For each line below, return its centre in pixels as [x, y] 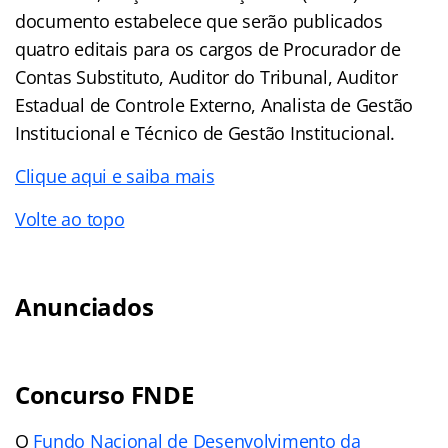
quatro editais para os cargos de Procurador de [208, 48]
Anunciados [84, 306]
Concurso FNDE [104, 394]
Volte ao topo [70, 218]
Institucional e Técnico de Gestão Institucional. [205, 132]
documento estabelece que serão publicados [199, 20]
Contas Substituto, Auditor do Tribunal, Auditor [206, 76]
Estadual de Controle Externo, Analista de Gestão [214, 104]
